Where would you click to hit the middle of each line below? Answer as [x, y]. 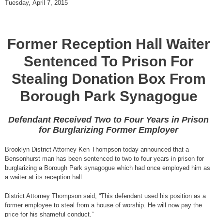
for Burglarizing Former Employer [108, 130]
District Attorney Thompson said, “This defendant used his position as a [105, 196]
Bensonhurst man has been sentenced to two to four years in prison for [104, 159]
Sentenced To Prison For [108, 62]
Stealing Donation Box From [108, 79]
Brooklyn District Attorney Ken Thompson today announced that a [97, 150]
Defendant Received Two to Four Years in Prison [108, 120]
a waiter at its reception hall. [44, 177]
